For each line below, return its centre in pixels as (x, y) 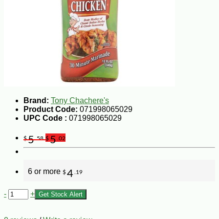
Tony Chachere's (80, 100)
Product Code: (51, 109)
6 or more (45, 171)
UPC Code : (46, 118)
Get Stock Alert (61, 194)
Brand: (36, 100)
